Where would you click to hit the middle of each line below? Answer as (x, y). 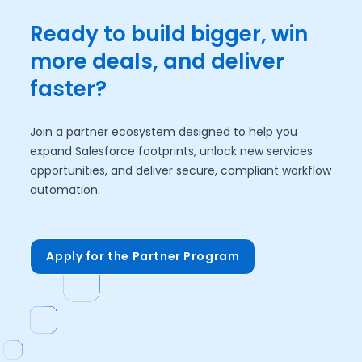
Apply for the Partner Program (143, 256)
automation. (65, 189)
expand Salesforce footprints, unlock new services (172, 151)
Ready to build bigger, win (169, 34)
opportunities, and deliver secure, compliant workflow (181, 170)
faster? (69, 88)
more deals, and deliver (158, 61)
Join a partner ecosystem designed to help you (164, 131)
